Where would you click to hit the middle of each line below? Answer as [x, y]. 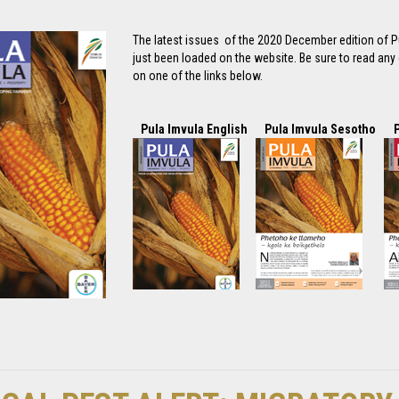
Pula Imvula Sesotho [320, 130]
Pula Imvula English [194, 130]
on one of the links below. [198, 76]
